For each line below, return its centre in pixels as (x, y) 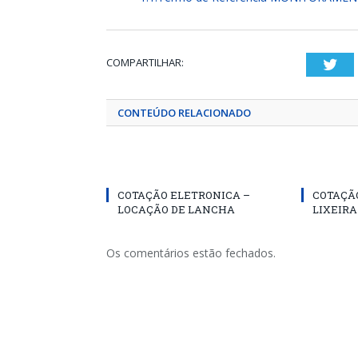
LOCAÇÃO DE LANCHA (176, 209)
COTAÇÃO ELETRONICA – (184, 195)
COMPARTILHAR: (145, 62)
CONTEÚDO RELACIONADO (184, 113)
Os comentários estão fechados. (191, 253)
